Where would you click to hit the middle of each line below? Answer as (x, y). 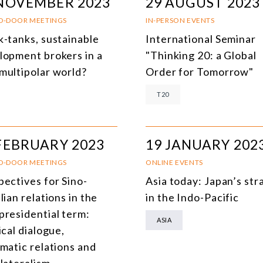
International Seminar (201, 38)
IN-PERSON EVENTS (180, 20)
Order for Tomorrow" (200, 71)
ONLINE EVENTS (174, 162)
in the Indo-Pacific (193, 197)
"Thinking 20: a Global (201, 55)
